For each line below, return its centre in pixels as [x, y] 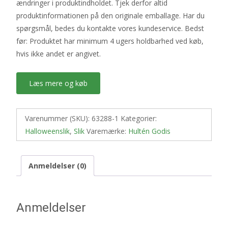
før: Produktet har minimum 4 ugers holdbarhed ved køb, [110, 41]
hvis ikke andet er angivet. [59, 53]
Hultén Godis [149, 131]
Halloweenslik [47, 131]
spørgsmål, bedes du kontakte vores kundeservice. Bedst [110, 28]
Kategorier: [139, 118]
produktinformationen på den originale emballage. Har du [110, 15]
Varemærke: [107, 131]
